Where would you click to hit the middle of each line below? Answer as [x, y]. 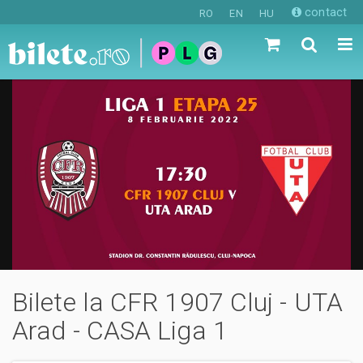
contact [324, 12]
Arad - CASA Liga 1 [120, 331]
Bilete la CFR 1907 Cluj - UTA [177, 303]
